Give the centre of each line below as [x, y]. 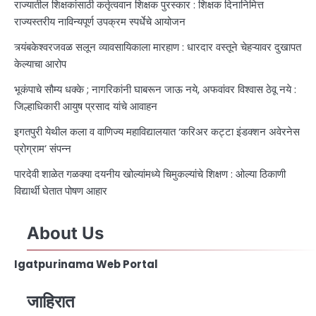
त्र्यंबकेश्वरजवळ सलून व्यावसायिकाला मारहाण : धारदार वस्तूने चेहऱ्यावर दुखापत [158, 47]
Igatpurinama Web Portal [86, 264]
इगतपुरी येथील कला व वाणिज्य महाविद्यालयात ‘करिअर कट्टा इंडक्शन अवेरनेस [157, 131]
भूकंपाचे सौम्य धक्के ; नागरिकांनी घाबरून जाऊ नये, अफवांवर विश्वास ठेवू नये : [155, 89]
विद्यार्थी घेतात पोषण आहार [61, 190]
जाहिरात [51, 301]
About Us [65, 233]
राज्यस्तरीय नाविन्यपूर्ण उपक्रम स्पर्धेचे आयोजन [100, 21]
